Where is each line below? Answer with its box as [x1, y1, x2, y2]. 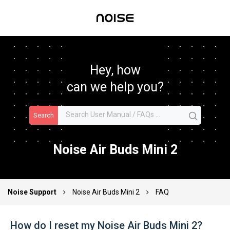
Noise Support [8, 187, 58, 196]
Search [33, 111, 54, 120]
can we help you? [66, 80, 164, 95]
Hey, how [89, 63, 141, 78]
